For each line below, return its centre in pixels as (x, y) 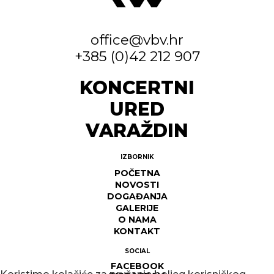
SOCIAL (137, 251)
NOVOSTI (137, 185)
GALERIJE (137, 208)
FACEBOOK (137, 266)
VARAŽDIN (137, 131)
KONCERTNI (137, 88)
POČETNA (137, 173)
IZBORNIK (137, 157)
